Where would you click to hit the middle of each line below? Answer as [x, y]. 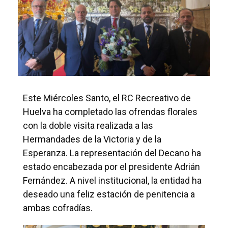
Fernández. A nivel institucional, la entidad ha [112, 181]
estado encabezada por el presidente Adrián [111, 167]
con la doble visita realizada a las [88, 126]
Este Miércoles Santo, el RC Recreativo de [107, 98]
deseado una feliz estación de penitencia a [109, 194]
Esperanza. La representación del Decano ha [112, 153]
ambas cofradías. [58, 208]
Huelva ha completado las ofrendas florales [110, 112]
